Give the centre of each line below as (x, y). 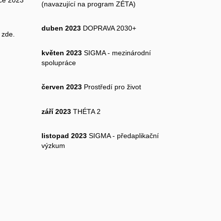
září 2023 (56, 111)
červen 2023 (61, 87)
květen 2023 (61, 53)
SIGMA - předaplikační (123, 136)
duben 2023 (61, 28)
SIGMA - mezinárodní (116, 53)
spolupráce (58, 62)
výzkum (53, 146)
